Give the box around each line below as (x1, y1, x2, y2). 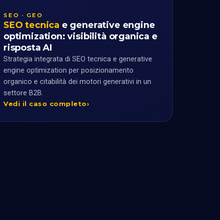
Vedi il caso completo (3, 99, 87, 108)
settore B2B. (3, 88, 43, 97)
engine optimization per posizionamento (3, 66, 134, 75)
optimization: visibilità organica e (3, 30, 158, 42)
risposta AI (3, 42, 53, 53)
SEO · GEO (3, 11, 43, 19)
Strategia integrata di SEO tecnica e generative (3, 55, 152, 63)
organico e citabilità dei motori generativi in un (3, 77, 151, 86)
